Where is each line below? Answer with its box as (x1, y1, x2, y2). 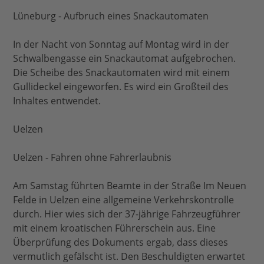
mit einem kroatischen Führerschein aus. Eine (13, 222, 216, 235)
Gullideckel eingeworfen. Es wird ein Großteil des (13, 80, 229, 94)
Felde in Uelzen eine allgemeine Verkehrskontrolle (13, 193, 235, 207)
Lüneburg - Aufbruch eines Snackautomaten (13, 9, 209, 23)
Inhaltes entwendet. (13, 94, 101, 108)
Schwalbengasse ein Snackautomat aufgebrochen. (13, 52, 236, 65)
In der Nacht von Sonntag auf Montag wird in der (13, 38, 230, 51)
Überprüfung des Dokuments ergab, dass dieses (13, 236, 229, 249)
